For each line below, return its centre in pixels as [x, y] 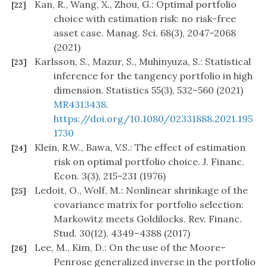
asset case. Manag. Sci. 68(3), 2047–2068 [145, 33]
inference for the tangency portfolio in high [153, 76]
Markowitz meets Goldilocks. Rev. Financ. [148, 219]
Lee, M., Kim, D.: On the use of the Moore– [130, 248]
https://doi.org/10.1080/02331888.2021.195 [153, 119]
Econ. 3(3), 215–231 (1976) [110, 176]
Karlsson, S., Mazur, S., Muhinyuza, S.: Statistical [143, 62]
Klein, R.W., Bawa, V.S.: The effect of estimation [140, 148]
